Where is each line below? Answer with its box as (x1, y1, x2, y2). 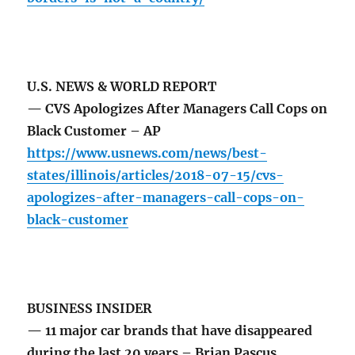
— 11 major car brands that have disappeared (27, 323, 313, 339)
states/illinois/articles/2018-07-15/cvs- (27, 167, 284, 184)
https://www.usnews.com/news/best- (27, 145, 268, 162)
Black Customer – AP (27, 123, 162, 139)
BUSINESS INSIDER (27, 300, 153, 317)
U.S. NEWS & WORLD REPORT (27, 78, 217, 95)
